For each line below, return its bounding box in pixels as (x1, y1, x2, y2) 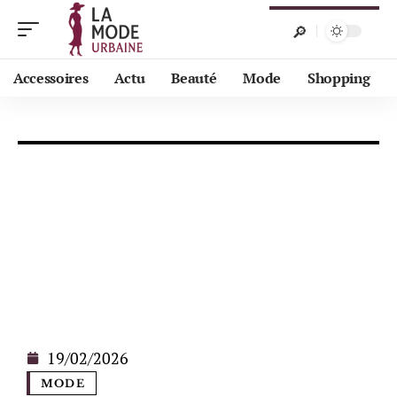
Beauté (171, 68, 217, 88)
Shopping (307, 68, 370, 88)
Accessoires (13, 68, 89, 88)
